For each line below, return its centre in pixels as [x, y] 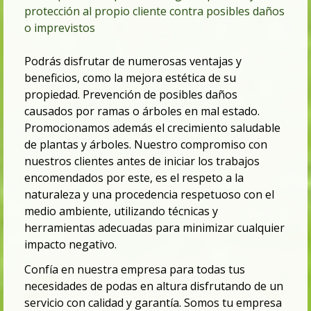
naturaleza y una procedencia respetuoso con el [149, 195]
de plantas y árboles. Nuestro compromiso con [146, 145]
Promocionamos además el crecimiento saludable [152, 128]
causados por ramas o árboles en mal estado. [142, 111]
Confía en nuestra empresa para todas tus [135, 270]
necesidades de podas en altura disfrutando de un [154, 286]
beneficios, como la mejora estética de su [130, 78]
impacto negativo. [70, 245]
